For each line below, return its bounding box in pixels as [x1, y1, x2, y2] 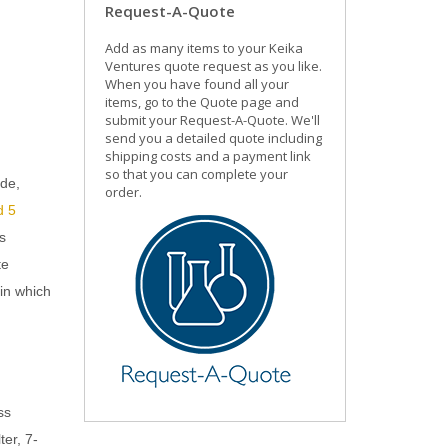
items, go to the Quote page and [104, 93, 299, 111]
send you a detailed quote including [104, 129, 322, 147]
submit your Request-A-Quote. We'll [104, 111, 320, 129]
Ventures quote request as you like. [104, 57, 322, 75]
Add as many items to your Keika [104, 39, 303, 57]
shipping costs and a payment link [104, 147, 311, 165]
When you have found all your [104, 75, 289, 93]
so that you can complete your [104, 165, 288, 183]
